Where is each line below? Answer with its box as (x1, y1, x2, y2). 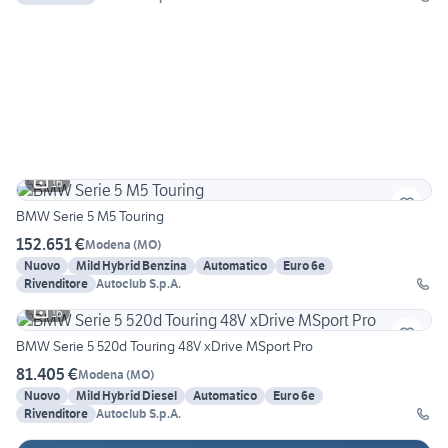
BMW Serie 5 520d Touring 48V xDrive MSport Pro (16, 337, 313, 356)
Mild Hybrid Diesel (76, 388, 177, 404)
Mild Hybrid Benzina (76, 258, 187, 274)
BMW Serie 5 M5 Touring (16, 207, 164, 226)
